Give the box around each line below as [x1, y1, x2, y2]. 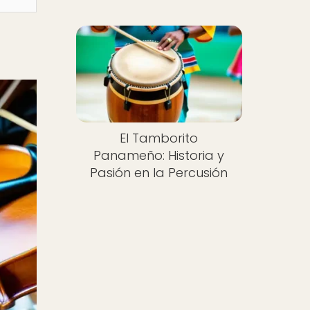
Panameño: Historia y [93, 146, 225, 164]
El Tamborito [120, 129, 199, 147]
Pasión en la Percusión [90, 163, 228, 181]
